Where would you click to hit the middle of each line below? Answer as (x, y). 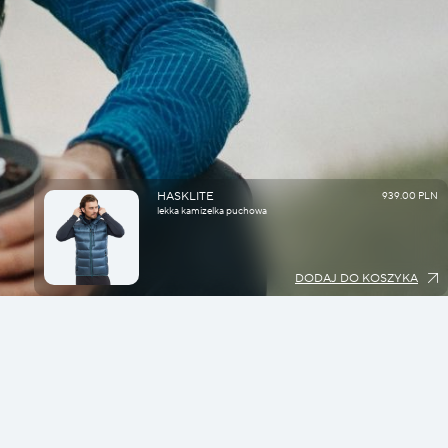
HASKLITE (185, 196)
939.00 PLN (409, 195)
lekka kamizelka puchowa (211, 210)
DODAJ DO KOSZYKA (356, 278)
